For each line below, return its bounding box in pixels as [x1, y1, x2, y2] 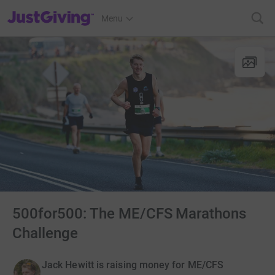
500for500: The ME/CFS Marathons [12, 205, 247, 222]
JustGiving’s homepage [7, 6, 96, 15]
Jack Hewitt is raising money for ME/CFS [42, 259, 224, 271]
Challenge [12, 225, 78, 242]
